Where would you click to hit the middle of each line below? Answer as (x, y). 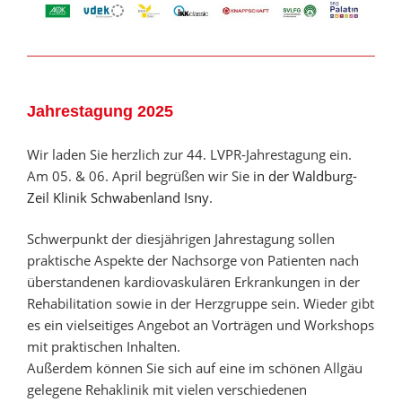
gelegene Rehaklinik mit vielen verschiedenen (167, 390)
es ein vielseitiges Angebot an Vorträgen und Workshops (201, 325)
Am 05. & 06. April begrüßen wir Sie (140, 175)
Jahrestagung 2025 (100, 112)
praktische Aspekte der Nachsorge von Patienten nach (193, 261)
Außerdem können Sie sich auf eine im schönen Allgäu (195, 368)
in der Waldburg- (305, 175)
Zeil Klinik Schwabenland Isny (118, 197)
